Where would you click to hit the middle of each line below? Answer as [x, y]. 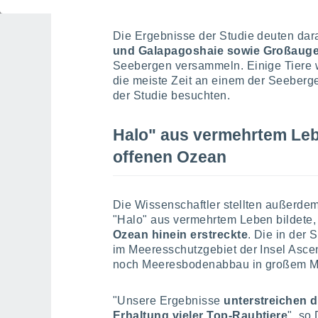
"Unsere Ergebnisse [167, 301]
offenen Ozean [170, 157]
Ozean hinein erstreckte [181, 235]
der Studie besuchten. [172, 95]
